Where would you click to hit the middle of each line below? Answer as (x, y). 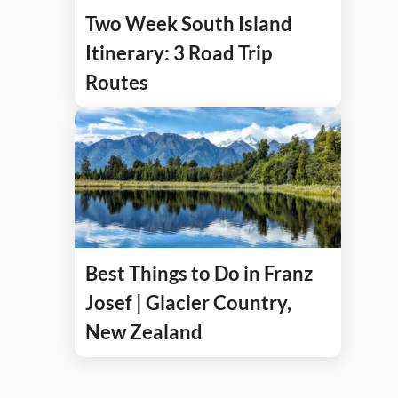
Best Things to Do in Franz (199, 273)
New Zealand (144, 331)
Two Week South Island (189, 23)
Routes (117, 82)
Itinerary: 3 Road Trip (179, 52)
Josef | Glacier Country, (188, 302)
